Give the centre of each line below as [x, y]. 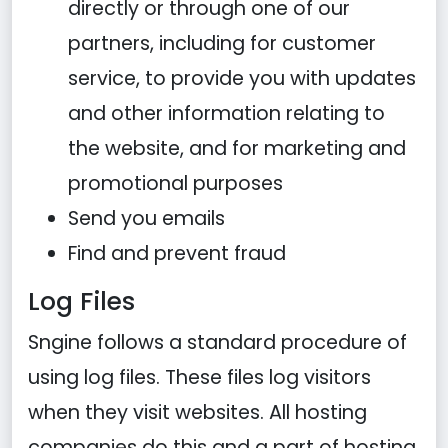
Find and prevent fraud [177, 253]
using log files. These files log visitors [199, 377]
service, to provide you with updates [242, 78]
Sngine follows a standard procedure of [217, 342]
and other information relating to [226, 113]
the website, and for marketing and [237, 148]
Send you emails [146, 218]
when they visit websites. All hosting [197, 412]
